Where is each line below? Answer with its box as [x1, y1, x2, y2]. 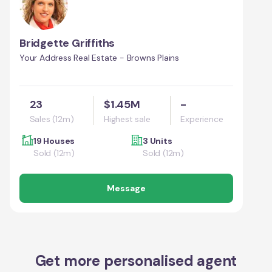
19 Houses [33, 135, 75, 146]
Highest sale [104, 113, 151, 124]
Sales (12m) [29, 113, 74, 124]
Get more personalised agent [35, 251, 237, 270]
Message [107, 182, 146, 194]
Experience [180, 113, 223, 124]
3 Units [143, 135, 172, 146]
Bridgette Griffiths [19, 35, 115, 50]
